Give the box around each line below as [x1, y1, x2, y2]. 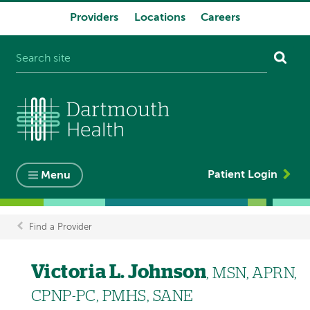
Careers [200, 12, 240, 24]
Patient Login [207, 169, 277, 181]
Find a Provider [28, 222, 92, 232]
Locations [134, 12, 185, 24]
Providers [70, 12, 119, 24]
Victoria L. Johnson [30, 262, 207, 282]
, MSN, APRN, [206, 265, 298, 282]
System [5, 15, 70, 34]
